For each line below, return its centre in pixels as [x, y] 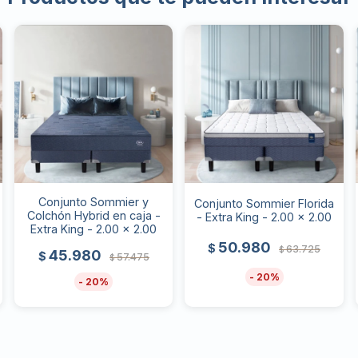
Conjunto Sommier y [94, 202]
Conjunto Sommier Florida [265, 204]
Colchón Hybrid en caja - [93, 216]
